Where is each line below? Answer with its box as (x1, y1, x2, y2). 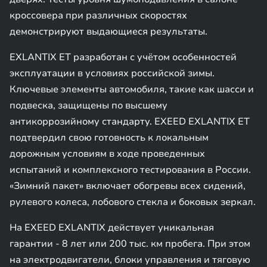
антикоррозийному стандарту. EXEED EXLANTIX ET (10, 115, 250, 128)
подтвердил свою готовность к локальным (10, 131, 209, 144)
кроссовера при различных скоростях (10, 9, 187, 22)
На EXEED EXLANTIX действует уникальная (10, 221, 214, 234)
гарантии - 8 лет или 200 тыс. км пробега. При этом (10, 237, 250, 250)
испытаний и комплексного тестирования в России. (10, 163, 251, 176)
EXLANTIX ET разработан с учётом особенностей (10, 51, 237, 64)
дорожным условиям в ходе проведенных (10, 147, 205, 160)
